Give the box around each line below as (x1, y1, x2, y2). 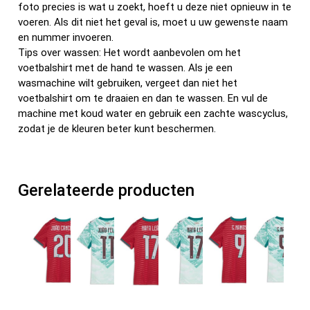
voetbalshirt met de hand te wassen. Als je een (18, 62, 233, 75)
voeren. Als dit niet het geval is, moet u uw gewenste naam (18, 16, 289, 29)
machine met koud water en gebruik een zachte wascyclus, (18, 107, 289, 120)
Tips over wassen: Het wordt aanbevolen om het (18, 46, 241, 60)
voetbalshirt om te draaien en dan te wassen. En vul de (18, 92, 268, 105)
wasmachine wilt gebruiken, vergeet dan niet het (18, 77, 238, 90)
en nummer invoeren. (18, 31, 114, 44)
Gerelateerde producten (18, 181, 195, 201)
